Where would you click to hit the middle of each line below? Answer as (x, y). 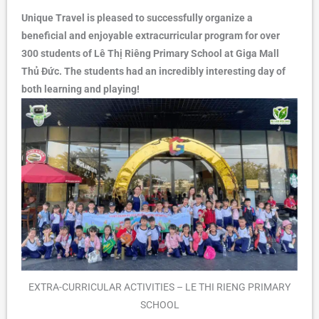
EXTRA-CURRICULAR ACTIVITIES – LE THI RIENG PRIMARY (159, 287)
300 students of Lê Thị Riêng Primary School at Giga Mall (150, 53)
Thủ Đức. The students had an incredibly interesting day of (153, 71)
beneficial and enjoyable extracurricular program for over (151, 35)
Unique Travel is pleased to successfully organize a (137, 17)
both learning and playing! (80, 89)
